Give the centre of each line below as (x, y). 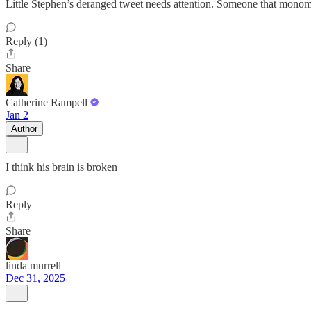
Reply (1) (26, 41)
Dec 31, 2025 (35, 278)
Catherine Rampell (47, 102)
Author (24, 129)
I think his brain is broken (61, 167)
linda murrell (33, 266)
